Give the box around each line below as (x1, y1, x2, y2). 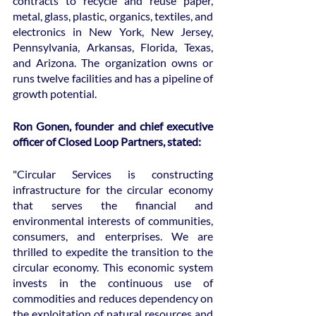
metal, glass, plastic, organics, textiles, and (13, 8, 213, 23)
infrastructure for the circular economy (13, 182, 213, 196)
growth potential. (13, 86, 97, 100)
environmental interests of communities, (13, 213, 213, 227)
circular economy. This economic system (13, 260, 213, 274)
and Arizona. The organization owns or (13, 55, 213, 69)
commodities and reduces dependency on (13, 291, 213, 305)
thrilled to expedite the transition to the (13, 244, 213, 258)
